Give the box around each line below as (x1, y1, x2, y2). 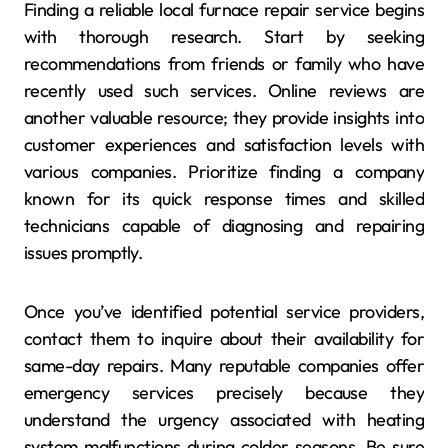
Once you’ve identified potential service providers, (24, 299, 424, 323)
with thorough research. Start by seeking (24, 24, 424, 48)
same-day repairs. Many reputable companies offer (24, 353, 424, 377)
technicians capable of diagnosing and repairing (24, 213, 424, 237)
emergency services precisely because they (24, 380, 424, 404)
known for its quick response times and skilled (24, 186, 424, 210)
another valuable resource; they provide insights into (24, 105, 424, 129)
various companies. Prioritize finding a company (24, 159, 424, 183)
